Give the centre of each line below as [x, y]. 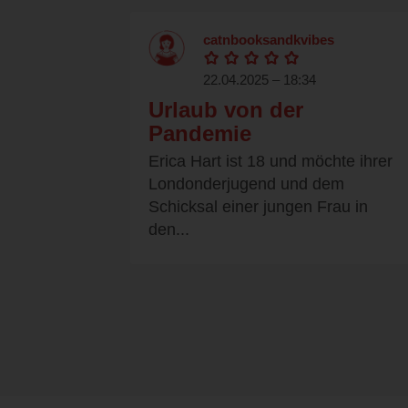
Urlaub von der [226, 110]
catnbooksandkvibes [269, 40]
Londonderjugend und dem [246, 184]
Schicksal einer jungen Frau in [258, 207]
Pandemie [200, 134]
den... [169, 230]
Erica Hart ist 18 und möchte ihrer [270, 162]
